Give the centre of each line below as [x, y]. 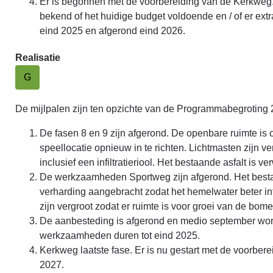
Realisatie [38, 58]
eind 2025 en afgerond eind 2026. [114, 31]
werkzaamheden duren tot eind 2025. [120, 236]
